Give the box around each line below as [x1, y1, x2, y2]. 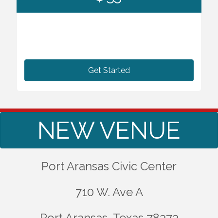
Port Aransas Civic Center [41, 159, 177, 173]
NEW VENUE [37, 116, 181, 144]
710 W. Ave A [75, 184, 143, 199]
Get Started [88, 65, 130, 75]
